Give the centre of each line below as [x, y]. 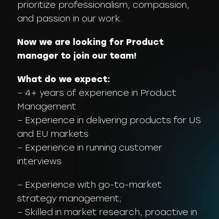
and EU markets [53, 134]
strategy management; [69, 198]
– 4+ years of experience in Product [97, 93]
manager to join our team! [77, 56]
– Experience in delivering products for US [109, 120]
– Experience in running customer [90, 148]
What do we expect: [64, 79]
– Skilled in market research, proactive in [107, 212]
